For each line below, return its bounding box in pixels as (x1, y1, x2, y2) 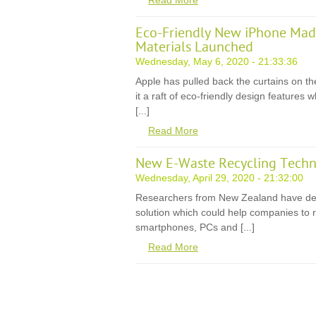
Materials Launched (135, 39, 253, 56)
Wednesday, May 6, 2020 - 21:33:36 (135, 56, 298, 67)
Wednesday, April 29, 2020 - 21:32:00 (135, 172, 303, 183)
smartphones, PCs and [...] (135, 221, 255, 233)
